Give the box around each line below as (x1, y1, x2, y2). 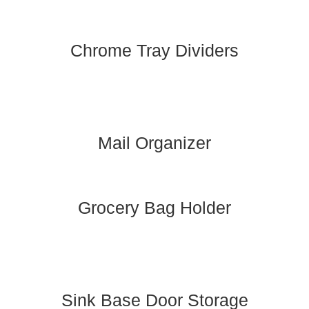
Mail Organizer (98, 132, 211, 152)
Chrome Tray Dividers (70, 40, 239, 60)
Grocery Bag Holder (78, 197, 231, 217)
